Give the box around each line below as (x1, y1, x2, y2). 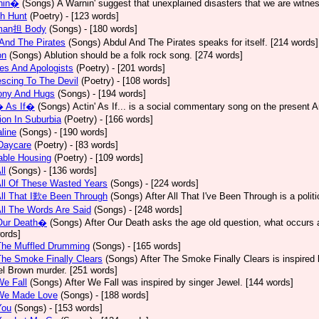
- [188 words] (95, 290, 149, 300)
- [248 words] (129, 204, 182, 215)
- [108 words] (117, 75, 170, 86)
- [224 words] (145, 178, 199, 189)
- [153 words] (49, 303, 103, 313)
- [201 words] (112, 63, 165, 73)
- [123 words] (66, 11, 119, 21)
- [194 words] (93, 88, 146, 99)
